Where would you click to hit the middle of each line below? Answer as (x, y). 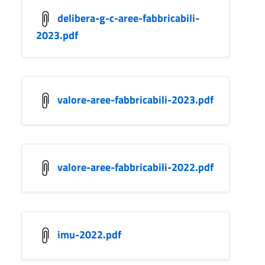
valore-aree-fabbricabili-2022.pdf (135, 167)
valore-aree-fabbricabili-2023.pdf (135, 99)
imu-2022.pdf (89, 234)
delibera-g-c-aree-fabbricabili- (128, 18)
